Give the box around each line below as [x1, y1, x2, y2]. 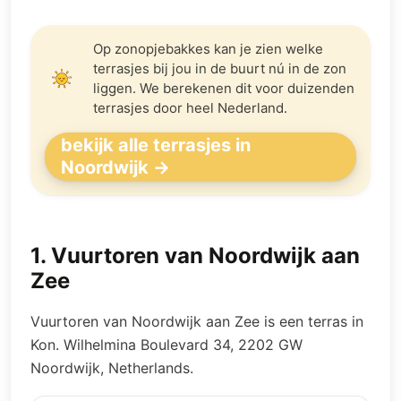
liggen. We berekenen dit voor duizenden [93, 80, 354, 97]
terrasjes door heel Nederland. [93, 99, 287, 116]
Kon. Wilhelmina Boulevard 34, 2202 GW [30, 336, 303, 354]
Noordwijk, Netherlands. [30, 359, 193, 377]
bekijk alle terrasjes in [61, 134, 251, 156]
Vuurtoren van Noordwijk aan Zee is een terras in [30, 312, 363, 330]
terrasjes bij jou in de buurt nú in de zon [93, 60, 346, 77]
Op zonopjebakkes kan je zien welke [93, 40, 323, 57]
